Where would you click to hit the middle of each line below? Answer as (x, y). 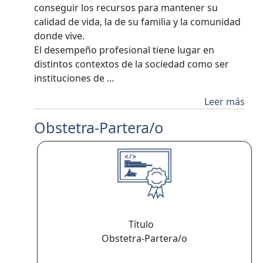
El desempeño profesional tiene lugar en (124, 50)
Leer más (224, 102)
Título (144, 224)
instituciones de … (75, 78)
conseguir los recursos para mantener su (126, 8)
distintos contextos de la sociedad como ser (132, 64)
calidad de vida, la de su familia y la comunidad (138, 22)
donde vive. (62, 36)
